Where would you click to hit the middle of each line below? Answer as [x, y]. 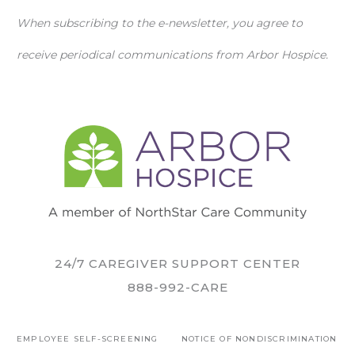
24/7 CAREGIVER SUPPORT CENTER [177, 264]
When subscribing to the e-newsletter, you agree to [160, 23]
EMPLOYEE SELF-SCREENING [88, 339]
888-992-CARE [177, 288]
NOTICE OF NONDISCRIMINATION [260, 339]
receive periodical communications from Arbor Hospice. [172, 55]
